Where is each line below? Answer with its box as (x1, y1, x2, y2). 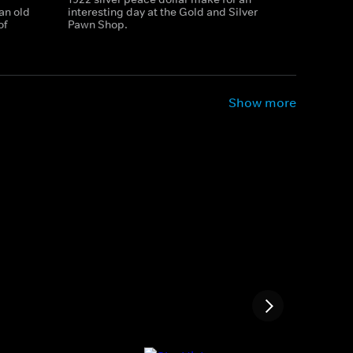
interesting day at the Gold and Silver (67, 5, 258, 19)
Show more (229, 95, 296, 110)
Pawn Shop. (67, 17, 128, 32)
